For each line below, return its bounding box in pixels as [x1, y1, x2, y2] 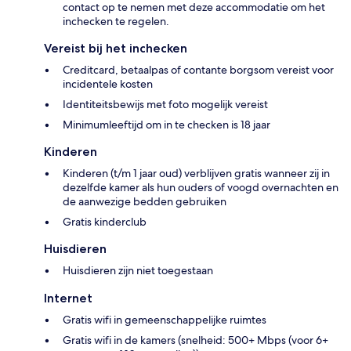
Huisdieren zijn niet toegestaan [63, 263, 213, 278]
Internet [44, 291, 92, 306]
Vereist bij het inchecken [44, 41, 187, 56]
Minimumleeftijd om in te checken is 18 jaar [63, 118, 270, 132]
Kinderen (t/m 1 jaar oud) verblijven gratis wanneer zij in [63, 166, 330, 181]
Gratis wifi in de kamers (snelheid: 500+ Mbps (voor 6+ [63, 333, 328, 348]
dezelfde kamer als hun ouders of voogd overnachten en [63, 180, 338, 195]
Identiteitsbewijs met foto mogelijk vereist [63, 97, 268, 112]
